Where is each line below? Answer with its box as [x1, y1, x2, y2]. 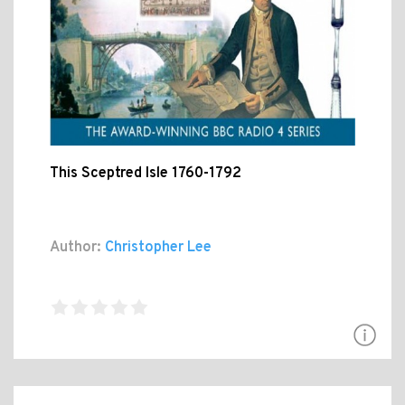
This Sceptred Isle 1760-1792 [50, 165, 241, 184]
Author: [50, 239, 101, 258]
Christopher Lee [101, 239, 212, 258]
